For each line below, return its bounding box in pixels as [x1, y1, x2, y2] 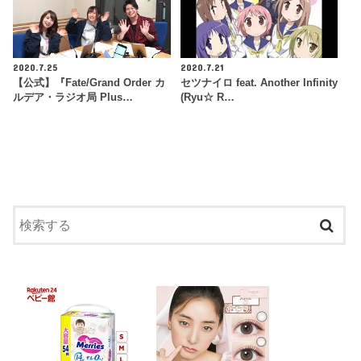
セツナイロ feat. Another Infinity [180, 77, 338, 89]
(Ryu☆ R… [180, 91, 234, 103]
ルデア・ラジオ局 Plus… [13, 91, 134, 103]
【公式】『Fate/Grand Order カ [13, 77, 166, 89]
